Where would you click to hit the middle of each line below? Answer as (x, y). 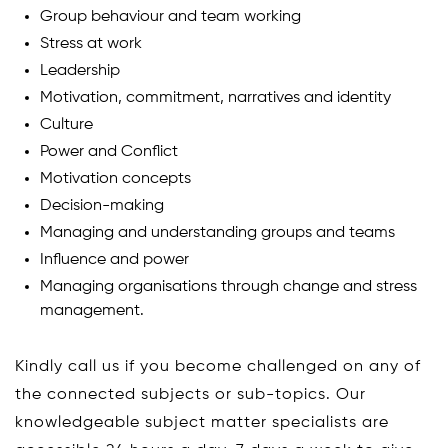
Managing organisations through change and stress (228, 286)
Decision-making (102, 205)
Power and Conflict (109, 151)
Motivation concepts (115, 178)
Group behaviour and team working (170, 16)
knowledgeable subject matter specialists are (202, 422)
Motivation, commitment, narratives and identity (215, 97)
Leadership (80, 70)
